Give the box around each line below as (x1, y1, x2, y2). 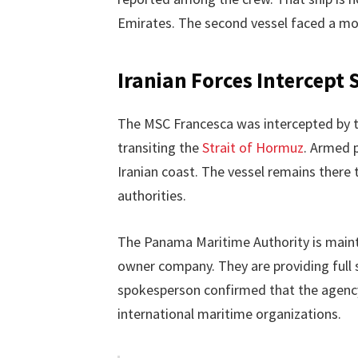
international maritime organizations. (117, 304, 341, 323)
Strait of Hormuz (201, 138, 304, 157)
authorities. (117, 186, 186, 205)
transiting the (117, 138, 202, 157)
